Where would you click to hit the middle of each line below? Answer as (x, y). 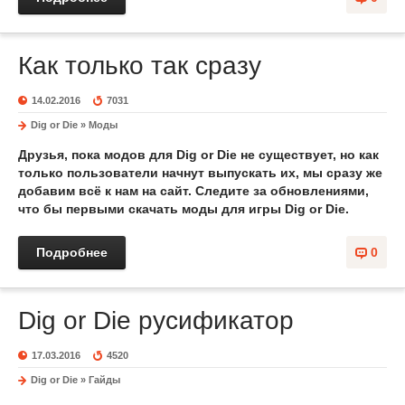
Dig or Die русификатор (156, 320)
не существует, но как (308, 155)
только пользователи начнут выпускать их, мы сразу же (200, 173)
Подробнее (72, 252)
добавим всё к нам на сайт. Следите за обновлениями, (193, 191)
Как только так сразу (140, 66)
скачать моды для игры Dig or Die (237, 209)
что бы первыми (73, 209)
